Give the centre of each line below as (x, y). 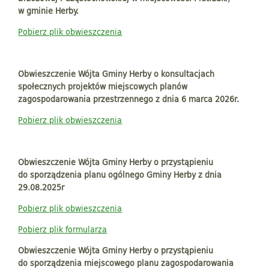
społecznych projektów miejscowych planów (103, 86)
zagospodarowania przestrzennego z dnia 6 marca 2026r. (129, 98)
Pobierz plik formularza (63, 229)
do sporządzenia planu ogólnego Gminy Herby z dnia (120, 174)
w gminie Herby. (49, 10)
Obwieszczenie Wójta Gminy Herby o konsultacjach (116, 73)
